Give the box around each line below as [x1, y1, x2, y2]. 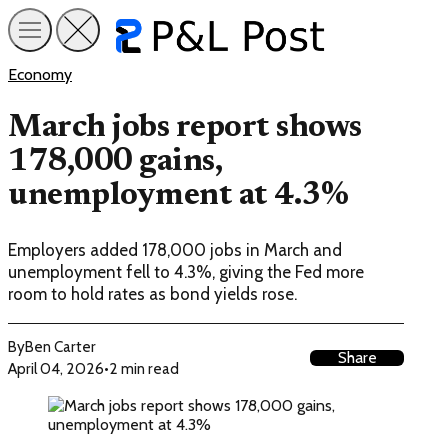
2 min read [109, 359, 179, 379]
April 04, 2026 [8, 359, 104, 379]
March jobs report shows [8, 111, 362, 144]
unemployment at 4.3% [8, 179, 349, 212]
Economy [8, 65, 72, 84]
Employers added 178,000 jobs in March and [8, 240, 342, 261]
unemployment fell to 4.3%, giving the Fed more [8, 262, 364, 283]
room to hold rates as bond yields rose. [8, 284, 297, 305]
